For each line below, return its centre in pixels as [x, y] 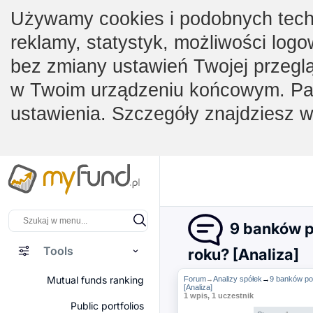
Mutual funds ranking [95, 280]
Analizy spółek [237, 279]
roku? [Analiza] [243, 254]
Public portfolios [107, 306]
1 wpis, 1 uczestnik [218, 296]
